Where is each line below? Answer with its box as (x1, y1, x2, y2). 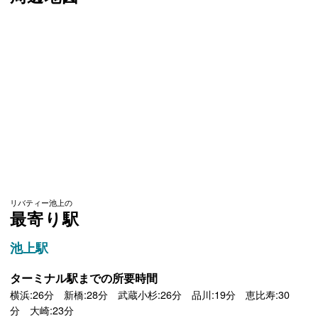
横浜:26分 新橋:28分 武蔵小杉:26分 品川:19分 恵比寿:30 (10, 287, 290, 302)
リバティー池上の (10, 197, 73, 208)
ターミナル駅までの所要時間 (10, 270, 158, 287)
